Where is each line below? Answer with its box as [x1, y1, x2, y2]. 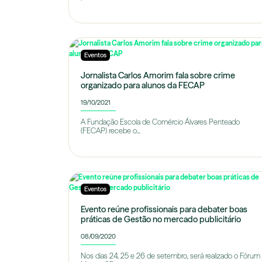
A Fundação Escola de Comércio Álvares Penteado [81, 118, 240, 126]
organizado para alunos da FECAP [81, 80, 205, 91]
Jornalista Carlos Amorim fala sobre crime [81, 70, 235, 81]
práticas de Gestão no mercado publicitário [81, 214, 241, 225]
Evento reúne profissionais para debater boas [81, 204, 247, 215]
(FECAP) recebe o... [81, 126, 140, 135]
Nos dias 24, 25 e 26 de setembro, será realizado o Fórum [81, 251, 260, 260]
